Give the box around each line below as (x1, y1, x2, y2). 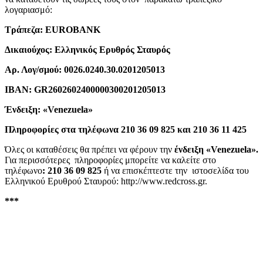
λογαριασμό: (5, 4, 55, 15)
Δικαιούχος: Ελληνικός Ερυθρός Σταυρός (5, 44, 173, 55)
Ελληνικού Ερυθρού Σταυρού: (5, 176, 121, 186)
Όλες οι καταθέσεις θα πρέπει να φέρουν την (5, 144, 174, 154)
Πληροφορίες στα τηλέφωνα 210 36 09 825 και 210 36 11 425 (5, 124, 249, 134)
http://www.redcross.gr (121, 176, 205, 186)
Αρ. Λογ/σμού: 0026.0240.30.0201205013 (5, 64, 167, 75)
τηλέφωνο (5, 165, 42, 176)
